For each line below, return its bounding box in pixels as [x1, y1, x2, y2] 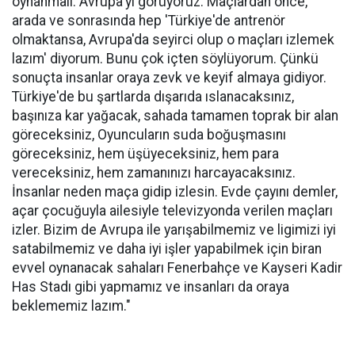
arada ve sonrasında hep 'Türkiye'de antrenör [12, 13, 285, 29]
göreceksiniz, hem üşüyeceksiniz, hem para [12, 146, 279, 162]
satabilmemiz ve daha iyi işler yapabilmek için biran [12, 241, 322, 257]
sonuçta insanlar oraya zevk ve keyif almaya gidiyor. [12, 70, 326, 86]
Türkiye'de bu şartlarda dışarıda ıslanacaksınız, [12, 89, 294, 105]
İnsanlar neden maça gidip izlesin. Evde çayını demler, [12, 184, 338, 200]
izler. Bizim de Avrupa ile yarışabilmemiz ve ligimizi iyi [12, 222, 336, 238]
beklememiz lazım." [12, 298, 134, 314]
